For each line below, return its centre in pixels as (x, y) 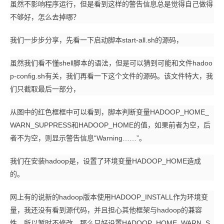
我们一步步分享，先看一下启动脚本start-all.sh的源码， (96, 40)
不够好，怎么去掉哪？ (45, 17)
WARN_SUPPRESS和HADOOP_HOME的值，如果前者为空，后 (110, 125)
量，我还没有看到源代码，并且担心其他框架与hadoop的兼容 (106, 210)
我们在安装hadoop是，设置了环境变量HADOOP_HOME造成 (105, 161)
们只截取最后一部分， (45, 89)
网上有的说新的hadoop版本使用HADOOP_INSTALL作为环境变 (109, 197)
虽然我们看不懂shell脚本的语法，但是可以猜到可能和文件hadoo (111, 63)
